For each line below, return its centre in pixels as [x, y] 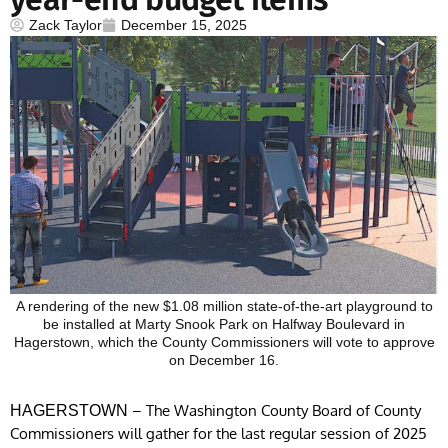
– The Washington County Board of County [274, 411]
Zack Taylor [65, 24]
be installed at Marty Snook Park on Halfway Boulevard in [224, 324]
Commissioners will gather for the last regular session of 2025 [218, 434]
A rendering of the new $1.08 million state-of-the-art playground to [224, 306]
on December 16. [224, 360]
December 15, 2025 [184, 24]
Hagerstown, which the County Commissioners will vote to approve [224, 342]
